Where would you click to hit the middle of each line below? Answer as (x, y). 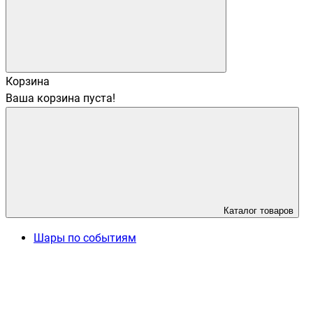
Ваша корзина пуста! (60, 98)
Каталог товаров (257, 211)
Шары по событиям (85, 238)
